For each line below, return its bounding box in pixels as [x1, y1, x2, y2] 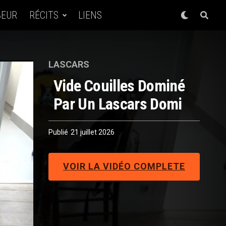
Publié [48, 128, 68, 136]
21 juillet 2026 [71, 128, 115, 136]
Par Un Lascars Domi [53, 94, 182, 114]
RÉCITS [29, 9, 59, 21]
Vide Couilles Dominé [53, 76, 185, 95]
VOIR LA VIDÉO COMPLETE [63, 161, 185, 172]
